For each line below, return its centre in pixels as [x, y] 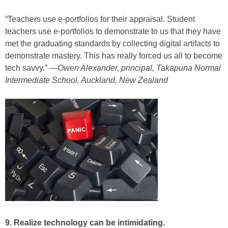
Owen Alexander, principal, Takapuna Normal [139, 68]
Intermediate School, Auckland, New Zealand [87, 80]
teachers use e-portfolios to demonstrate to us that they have [113, 32]
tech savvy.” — [31, 68]
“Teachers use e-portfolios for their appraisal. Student [100, 19]
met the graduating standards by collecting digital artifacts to [112, 44]
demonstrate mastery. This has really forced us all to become [114, 56]
